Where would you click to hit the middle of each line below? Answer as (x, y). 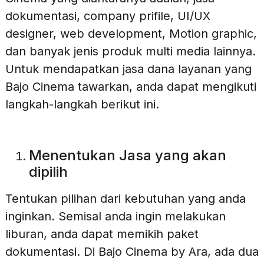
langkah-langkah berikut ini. (82, 104)
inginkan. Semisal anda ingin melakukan (115, 217)
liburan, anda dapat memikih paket (102, 234)
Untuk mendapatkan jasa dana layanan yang (128, 69)
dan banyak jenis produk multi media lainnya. (130, 51)
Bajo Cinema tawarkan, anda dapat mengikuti (131, 86)
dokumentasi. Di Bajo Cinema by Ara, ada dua (132, 252)
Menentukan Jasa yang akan (127, 156)
